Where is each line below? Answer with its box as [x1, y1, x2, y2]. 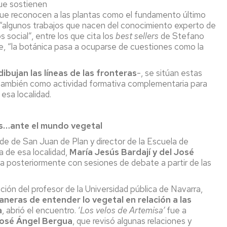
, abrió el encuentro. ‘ [2, 205, 80, 216]
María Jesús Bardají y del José [69, 146, 194, 158]
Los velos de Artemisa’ [80, 205, 165, 216]
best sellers [116, 30, 159, 42]
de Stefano [159, 30, 204, 42]
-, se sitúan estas [137, 67, 202, 79]
